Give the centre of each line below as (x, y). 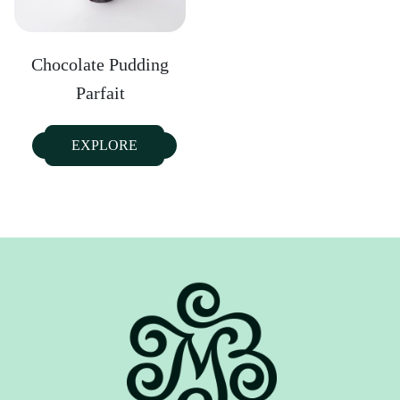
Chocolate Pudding (100, 64)
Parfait (100, 92)
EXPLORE (104, 145)
